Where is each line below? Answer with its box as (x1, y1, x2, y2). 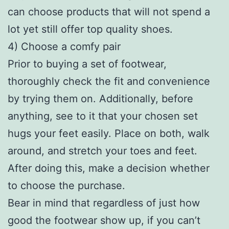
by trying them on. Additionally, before (8, 92, 193, 105)
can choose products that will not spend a (8, 5, 210, 18)
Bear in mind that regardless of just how (8, 196, 200, 209)
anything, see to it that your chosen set (8, 109, 198, 122)
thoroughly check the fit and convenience (8, 75, 210, 87)
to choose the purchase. (8, 179, 125, 192)
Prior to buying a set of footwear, (8, 57, 167, 70)
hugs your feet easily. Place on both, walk (8, 127, 210, 140)
